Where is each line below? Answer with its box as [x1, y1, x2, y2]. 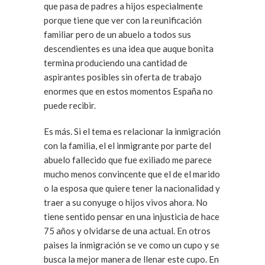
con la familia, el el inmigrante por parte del [44, 140, 211, 151]
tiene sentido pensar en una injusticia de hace [44, 211, 219, 222]
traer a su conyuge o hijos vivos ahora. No [44, 197, 196, 208]
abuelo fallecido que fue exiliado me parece [44, 154, 212, 165]
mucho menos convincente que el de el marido [44, 169, 220, 179]
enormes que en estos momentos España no [44, 86, 213, 96]
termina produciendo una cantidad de [44, 57, 188, 68]
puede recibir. [44, 100, 96, 111]
